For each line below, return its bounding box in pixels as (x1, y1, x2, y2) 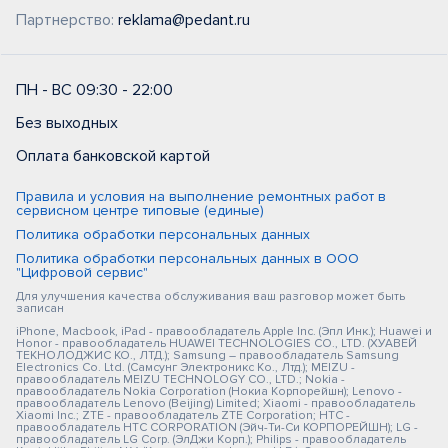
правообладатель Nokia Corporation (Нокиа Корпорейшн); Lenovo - (16, 384, 402, 399)
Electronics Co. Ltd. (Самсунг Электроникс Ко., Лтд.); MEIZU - (16, 360, 355, 375)
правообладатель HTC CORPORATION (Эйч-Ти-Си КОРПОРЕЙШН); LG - (16, 420, 418, 435)
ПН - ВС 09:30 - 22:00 (16, 80, 173, 100)
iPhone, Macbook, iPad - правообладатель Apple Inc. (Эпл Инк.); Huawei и (16, 324, 432, 339)
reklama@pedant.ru (118, 10, 250, 30)
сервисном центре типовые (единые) (16, 202, 264, 219)
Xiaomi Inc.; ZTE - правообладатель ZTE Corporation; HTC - (16, 408, 350, 423)
